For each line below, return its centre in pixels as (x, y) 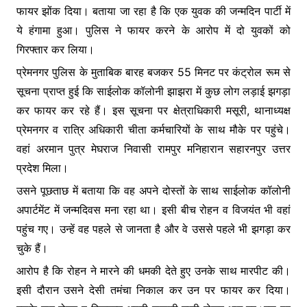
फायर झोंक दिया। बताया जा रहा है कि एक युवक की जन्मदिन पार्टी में (153, 11)
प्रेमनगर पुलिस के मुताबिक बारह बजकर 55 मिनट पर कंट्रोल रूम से (153, 72)
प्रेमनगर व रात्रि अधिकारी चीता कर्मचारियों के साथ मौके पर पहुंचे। (153, 129)
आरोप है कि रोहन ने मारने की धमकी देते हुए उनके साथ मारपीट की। (153, 270)
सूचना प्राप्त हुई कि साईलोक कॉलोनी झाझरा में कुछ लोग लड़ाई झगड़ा (153, 91)
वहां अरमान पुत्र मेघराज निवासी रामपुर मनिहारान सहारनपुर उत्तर (153, 148)
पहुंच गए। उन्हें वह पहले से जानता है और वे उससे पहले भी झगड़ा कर (153, 229)
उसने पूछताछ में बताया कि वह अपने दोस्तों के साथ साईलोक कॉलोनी (153, 190)
